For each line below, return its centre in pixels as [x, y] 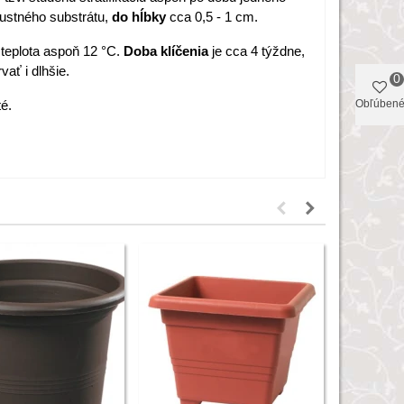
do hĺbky [139, 17]
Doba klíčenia [168, 51]
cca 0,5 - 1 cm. [214, 17]
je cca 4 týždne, [258, 51]
